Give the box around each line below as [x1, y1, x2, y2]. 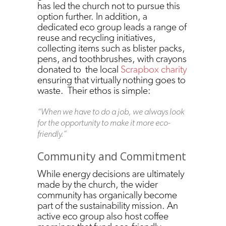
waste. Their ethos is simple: [37, 84, 153, 96]
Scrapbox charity [119, 63, 187, 75]
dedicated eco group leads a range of [37, 20, 187, 33]
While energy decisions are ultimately [37, 167, 184, 180]
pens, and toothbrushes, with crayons [37, 52, 187, 65]
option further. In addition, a [37, 10, 147, 22]
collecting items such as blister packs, [37, 41, 185, 54]
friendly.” [37, 128, 68, 139]
